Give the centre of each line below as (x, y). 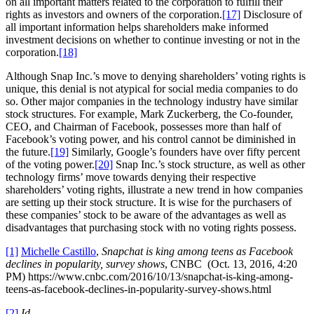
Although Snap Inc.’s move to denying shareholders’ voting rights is (156, 76)
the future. (28, 152)
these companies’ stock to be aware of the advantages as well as (146, 215)
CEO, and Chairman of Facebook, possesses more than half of (143, 127)
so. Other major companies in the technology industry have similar (152, 102)
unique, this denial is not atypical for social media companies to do (152, 89)
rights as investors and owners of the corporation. (114, 15)
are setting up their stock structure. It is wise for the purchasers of (149, 203)
